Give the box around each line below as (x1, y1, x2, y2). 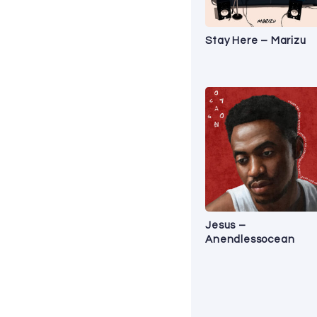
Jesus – (205, 219, 246, 231)
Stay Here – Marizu (205, 35, 306, 46)
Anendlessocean (205, 234, 295, 245)
